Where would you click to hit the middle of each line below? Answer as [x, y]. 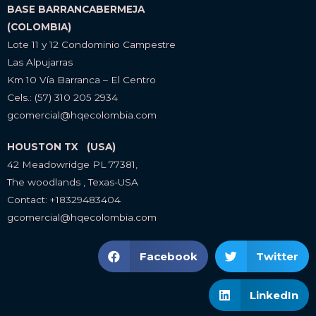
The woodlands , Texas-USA [73, 182]
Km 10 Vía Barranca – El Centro [81, 79]
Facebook [168, 256]
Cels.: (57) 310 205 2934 [62, 97]
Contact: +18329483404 [64, 199]
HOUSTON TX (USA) [61, 146]
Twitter [277, 256]
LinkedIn [274, 295]
